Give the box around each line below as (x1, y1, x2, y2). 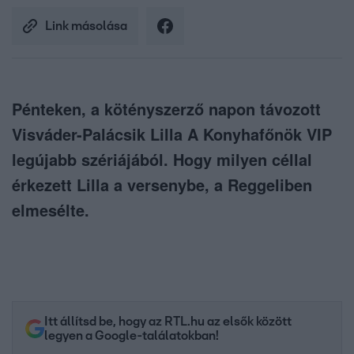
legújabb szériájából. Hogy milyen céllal (12, 148, 312, 171)
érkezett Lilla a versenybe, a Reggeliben (12, 173, 312, 197)
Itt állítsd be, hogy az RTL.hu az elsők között (44, 315, 292, 329)
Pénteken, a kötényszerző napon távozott (12, 97, 321, 121)
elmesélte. (12, 198, 89, 222)
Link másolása (45, 20, 127, 33)
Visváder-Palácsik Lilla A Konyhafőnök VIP (12, 122, 332, 146)
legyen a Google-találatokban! (44, 330, 219, 343)
